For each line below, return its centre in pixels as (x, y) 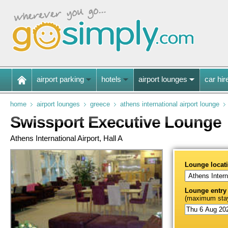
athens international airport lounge (170, 104)
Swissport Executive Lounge (116, 122)
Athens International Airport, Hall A (66, 138)
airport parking (60, 79)
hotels (111, 79)
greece (100, 104)
